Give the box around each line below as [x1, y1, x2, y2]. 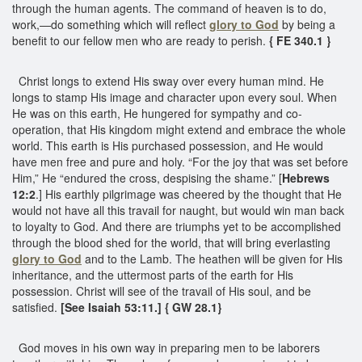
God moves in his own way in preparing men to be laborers [12, 339, 320, 356]
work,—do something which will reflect [12, 15, 209, 32]
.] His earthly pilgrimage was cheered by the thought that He [36, 185, 342, 202]
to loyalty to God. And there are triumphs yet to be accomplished [12, 217, 341, 234]
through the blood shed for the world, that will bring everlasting [12, 234, 330, 250]
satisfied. [12, 298, 57, 315]
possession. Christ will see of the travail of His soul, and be [12, 282, 311, 299]
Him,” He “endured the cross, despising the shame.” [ [12, 169, 282, 186]
